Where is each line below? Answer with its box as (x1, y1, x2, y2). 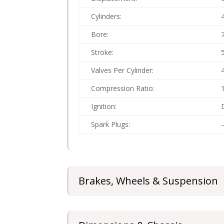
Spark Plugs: (91, 119, 130, 129)
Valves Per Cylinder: (91, 65, 154, 75)
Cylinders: (91, 11, 122, 21)
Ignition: (91, 101, 117, 111)
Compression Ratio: (91, 83, 155, 93)
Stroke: (91, 47, 114, 57)
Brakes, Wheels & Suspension (78, 173, 218, 187)
